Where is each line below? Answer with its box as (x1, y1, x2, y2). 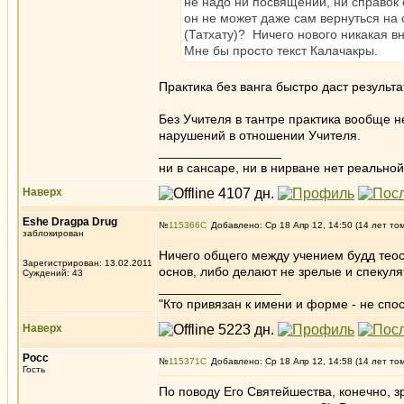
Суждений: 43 (23, 268, 83, 278)
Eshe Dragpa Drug (23, 216, 117, 228)
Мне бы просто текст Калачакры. (184, 43, 378, 58)
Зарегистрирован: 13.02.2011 (23, 258, 152, 268)
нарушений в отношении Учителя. (159, 128, 361, 142)
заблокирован (23, 228, 84, 238)
